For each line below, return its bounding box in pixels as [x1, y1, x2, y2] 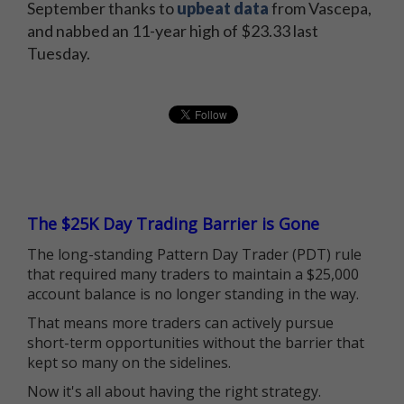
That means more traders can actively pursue [27, 313, 334, 333]
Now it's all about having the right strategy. [27, 381, 321, 401]
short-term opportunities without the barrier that [27, 333, 364, 353]
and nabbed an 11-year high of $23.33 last [27, 21, 318, 41]
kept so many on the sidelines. [27, 353, 231, 372]
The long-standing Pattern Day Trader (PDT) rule [27, 244, 362, 264]
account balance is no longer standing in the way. [27, 284, 359, 304]
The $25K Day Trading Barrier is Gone [27, 213, 319, 234]
